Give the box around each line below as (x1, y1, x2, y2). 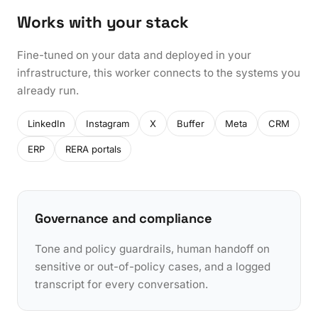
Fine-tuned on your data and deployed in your (17, 48, 251, 62)
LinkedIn (27, 117, 65, 129)
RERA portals (65, 143, 121, 155)
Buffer (177, 117, 205, 129)
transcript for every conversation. (35, 277, 208, 291)
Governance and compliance (35, 209, 212, 226)
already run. (17, 84, 79, 98)
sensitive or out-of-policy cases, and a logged (35, 259, 270, 273)
